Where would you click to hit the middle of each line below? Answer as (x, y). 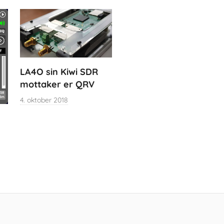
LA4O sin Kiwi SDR (59, 71)
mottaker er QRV (57, 84)
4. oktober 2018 (44, 100)
